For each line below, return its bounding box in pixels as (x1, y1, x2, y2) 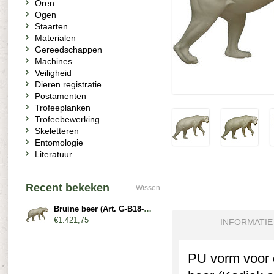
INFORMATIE (220, 217, 273, 227)
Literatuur (35, 149, 72, 159)
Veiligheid (35, 68, 72, 78)
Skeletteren (35, 126, 79, 136)
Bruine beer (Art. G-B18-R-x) (144, 204, 152, 213)
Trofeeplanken (35, 103, 91, 113)
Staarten (35, 21, 68, 31)
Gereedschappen (35, 45, 102, 54)
